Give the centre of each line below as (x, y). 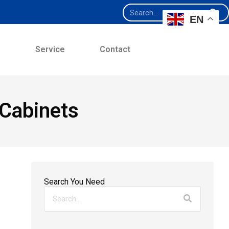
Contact (115, 49)
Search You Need (74, 181)
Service (50, 49)
